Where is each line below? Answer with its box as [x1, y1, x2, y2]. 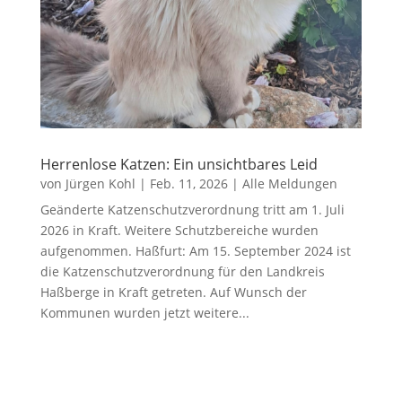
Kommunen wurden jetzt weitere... [39, 304, 249, 322]
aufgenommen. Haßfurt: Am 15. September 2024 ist [39, 242, 351, 260]
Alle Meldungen [241, 175, 337, 193]
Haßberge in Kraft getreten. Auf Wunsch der [39, 284, 307, 301]
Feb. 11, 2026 [149, 175, 228, 193]
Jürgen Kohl [65, 175, 135, 193]
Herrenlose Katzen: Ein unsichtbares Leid [39, 154, 318, 175]
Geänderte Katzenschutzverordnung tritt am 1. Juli [39, 201, 345, 219]
